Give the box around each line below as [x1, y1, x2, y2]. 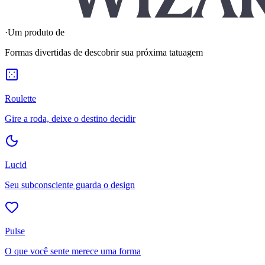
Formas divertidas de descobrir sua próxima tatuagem [5, 47, 203, 57]
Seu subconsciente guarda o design [5, 179, 135, 190]
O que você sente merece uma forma [5, 245, 141, 256]
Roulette [5, 93, 36, 104]
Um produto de [8, 27, 64, 37]
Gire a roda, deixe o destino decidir [5, 113, 135, 124]
